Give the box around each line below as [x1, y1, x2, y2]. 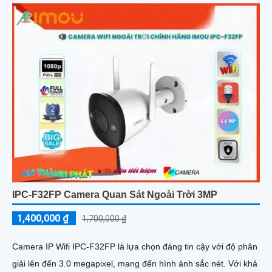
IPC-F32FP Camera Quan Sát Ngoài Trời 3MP [12, 189, 217, 200]
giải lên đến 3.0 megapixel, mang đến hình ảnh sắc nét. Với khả [12, 259, 228, 269]
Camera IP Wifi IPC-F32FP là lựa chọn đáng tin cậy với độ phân [12, 242, 257, 252]
